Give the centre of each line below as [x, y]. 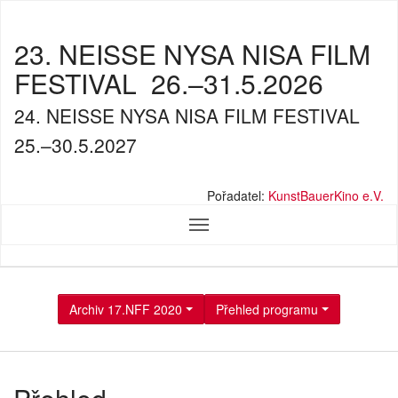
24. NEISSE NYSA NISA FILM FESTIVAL [190, 115]
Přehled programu [267, 309]
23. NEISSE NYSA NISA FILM [192, 53]
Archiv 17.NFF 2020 [126, 309]
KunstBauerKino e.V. [326, 196]
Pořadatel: [236, 196]
